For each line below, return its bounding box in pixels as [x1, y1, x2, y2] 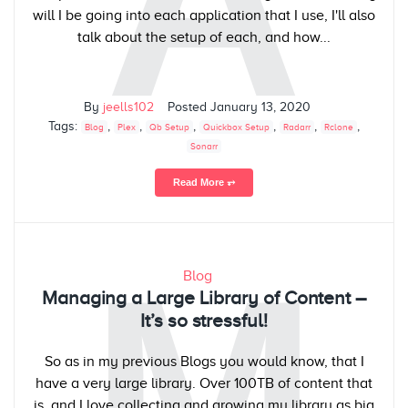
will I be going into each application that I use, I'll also [33, 7, 375, 25]
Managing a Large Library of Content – [41, 286, 367, 309]
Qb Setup [149, 122, 189, 133]
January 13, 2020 [210, 100, 311, 115]
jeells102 [103, 100, 154, 115]
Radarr [283, 122, 311, 133]
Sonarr [190, 141, 218, 152]
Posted [168, 100, 210, 115]
